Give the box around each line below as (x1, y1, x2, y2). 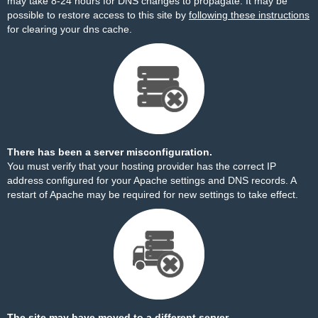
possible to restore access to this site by (7, 9, 189, 21)
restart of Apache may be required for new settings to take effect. (7, 189, 298, 200)
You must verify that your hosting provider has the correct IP (7, 160, 276, 172)
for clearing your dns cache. (7, 23, 132, 35)
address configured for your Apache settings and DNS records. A (7, 175, 296, 186)
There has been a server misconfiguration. (7, 146, 212, 158)
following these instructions (189, 9, 309, 21)
